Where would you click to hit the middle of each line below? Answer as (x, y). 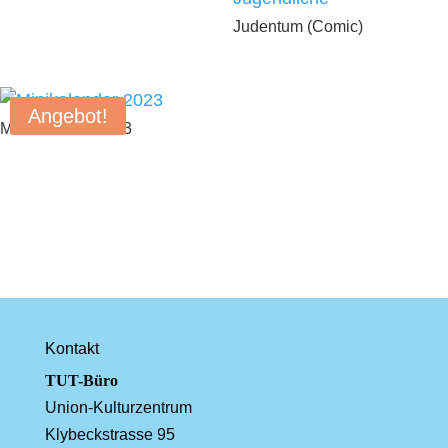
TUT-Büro (81, 380)
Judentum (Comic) (297, 26)
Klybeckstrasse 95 (109, 434)
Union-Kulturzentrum (118, 407)
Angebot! (68, 115)
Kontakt (71, 348)
